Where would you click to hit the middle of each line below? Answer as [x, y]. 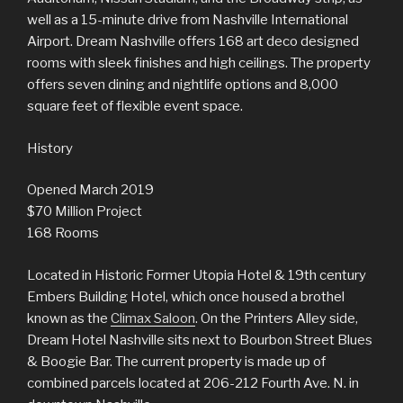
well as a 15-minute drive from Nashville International [188, 20]
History [50, 148]
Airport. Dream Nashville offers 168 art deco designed [193, 41]
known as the [69, 318]
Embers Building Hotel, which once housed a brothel [186, 296]
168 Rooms [63, 233]
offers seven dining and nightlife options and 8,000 [183, 85]
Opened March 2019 [90, 190]
